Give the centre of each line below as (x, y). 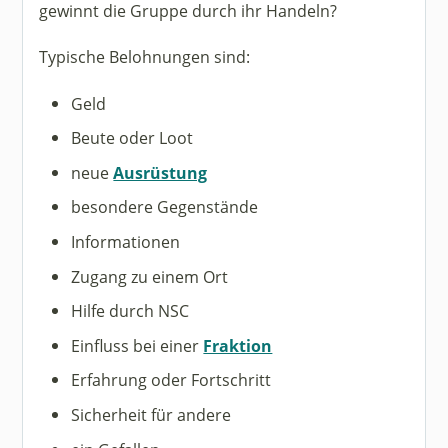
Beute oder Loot (132, 138)
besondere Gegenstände (165, 207)
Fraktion (238, 345)
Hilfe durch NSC (130, 311)
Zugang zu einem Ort (150, 276)
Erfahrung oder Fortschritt (171, 380)
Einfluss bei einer (137, 345)
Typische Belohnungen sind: (145, 57)
